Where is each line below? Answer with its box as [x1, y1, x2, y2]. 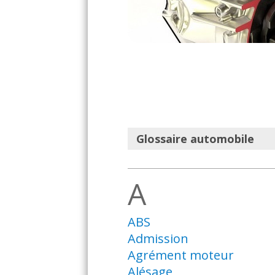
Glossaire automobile [136, 131, 254, 146]
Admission [127, 230, 188, 247]
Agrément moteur [127, 247, 234, 263]
